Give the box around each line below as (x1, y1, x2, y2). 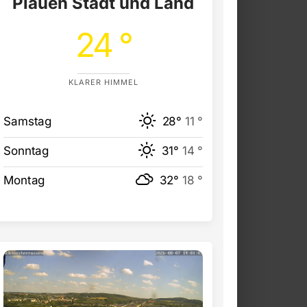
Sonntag (3, 144, 49, 158)
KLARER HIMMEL (68, 77, 138, 88)
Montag (3, 173, 45, 188)
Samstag (3, 114, 51, 129)
